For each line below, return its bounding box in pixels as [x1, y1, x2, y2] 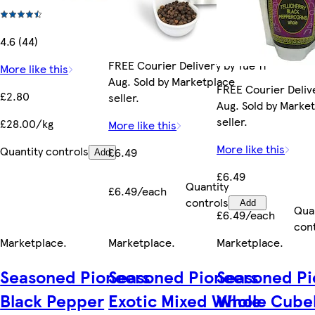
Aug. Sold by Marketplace [108, 72, 236, 89]
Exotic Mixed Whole [108, 288, 262, 312]
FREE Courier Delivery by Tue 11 [108, 56, 267, 73]
